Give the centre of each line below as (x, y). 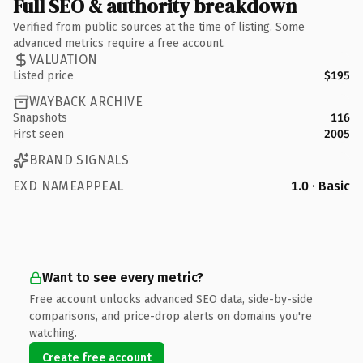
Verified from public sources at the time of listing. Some (159, 27)
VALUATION (64, 60)
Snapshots (40, 117)
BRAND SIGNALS (79, 160)
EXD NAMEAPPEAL (68, 186)
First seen (38, 134)
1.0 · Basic (320, 186)
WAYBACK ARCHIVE (86, 102)
